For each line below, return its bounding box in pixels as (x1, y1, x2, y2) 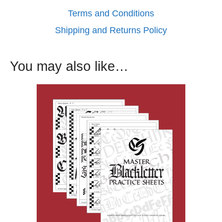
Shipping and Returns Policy (55, 25, 167, 36)
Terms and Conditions (68, 8, 154, 19)
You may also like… (10, 59, 128, 74)
